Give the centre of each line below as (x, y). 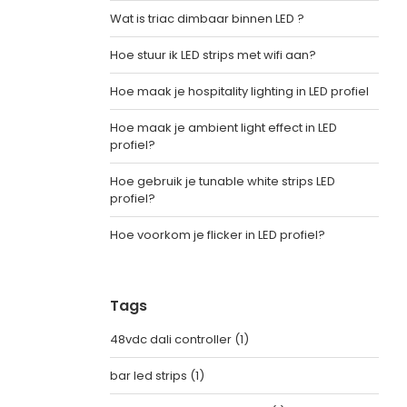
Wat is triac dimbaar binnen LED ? (207, 19)
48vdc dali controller (172, 339)
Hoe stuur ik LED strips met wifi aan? (213, 55)
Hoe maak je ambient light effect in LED (223, 128)
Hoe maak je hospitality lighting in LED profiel (239, 91)
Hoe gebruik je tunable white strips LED (222, 181)
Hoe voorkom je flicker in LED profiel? (217, 235)
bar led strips (149, 376)
